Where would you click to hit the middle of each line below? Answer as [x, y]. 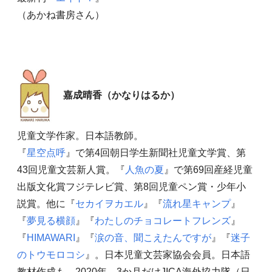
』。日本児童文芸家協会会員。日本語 [167, 255]
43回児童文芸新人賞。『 [71, 170]
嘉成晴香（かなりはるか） [116, 95]
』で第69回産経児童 [208, 170]
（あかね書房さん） [60, 15]
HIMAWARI [51, 238]
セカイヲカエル [109, 204]
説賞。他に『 [46, 204]
